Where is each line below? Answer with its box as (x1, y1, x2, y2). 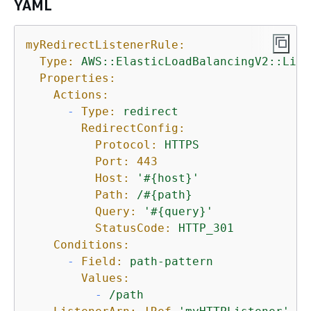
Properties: (40, 71, 116, 85)
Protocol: (95, 137, 158, 151)
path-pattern (130, 254, 213, 268)
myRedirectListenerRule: (26, 37, 185, 51)
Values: (81, 271, 130, 285)
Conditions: (53, 237, 130, 251)
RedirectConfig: (81, 121, 185, 135)
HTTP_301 (178, 221, 234, 235)
